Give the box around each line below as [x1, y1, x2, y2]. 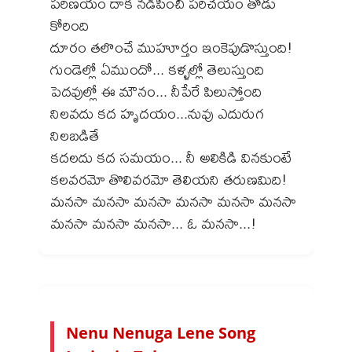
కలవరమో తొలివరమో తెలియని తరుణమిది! [50, 164, 287, 194]
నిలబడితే [50, 120, 100, 150]
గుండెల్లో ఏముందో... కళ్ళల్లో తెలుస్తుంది [50, 54, 264, 84]
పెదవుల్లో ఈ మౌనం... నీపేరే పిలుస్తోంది [50, 76, 262, 106]
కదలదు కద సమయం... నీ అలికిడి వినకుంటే [50, 142, 291, 172]
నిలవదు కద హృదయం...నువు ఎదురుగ [50, 98, 264, 128]
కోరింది [50, 10, 89, 40]
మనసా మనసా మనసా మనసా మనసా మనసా [50, 186, 296, 216]
